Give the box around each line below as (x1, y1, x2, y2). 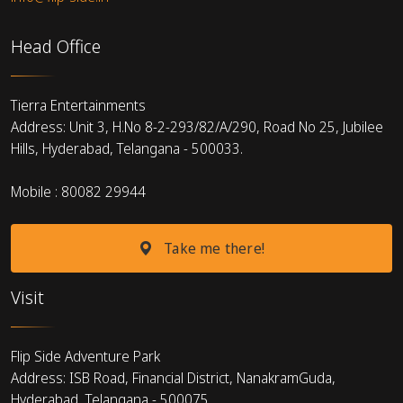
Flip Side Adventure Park (11, 345, 160, 366)
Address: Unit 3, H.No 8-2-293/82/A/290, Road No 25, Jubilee (11, 116, 383, 137)
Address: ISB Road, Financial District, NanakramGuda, (11, 367, 336, 388)
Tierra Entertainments (11, 94, 146, 115)
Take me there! (160, 237, 265, 258)
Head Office (11, 33, 101, 58)
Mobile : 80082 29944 (11, 181, 146, 201)
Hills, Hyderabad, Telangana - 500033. (11, 138, 243, 158)
